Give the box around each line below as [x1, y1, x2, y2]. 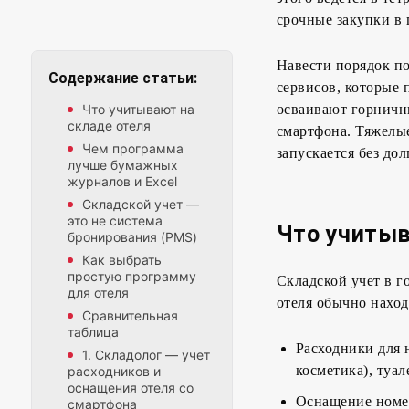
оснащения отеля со [68, 380, 194, 396]
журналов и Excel [68, 173, 177, 190]
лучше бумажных [68, 157, 178, 173]
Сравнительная [82, 308, 178, 324]
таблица [68, 324, 119, 341]
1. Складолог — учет [82, 347, 210, 363]
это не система [68, 213, 163, 229]
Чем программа [82, 141, 184, 157]
